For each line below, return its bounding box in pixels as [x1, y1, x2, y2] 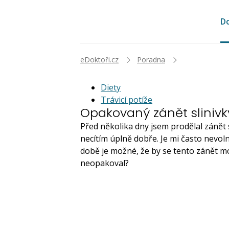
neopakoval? [80, 157, 131, 169]
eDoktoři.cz [80, 55, 119, 64]
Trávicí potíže [101, 94, 152, 105]
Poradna [137, 55, 165, 64]
